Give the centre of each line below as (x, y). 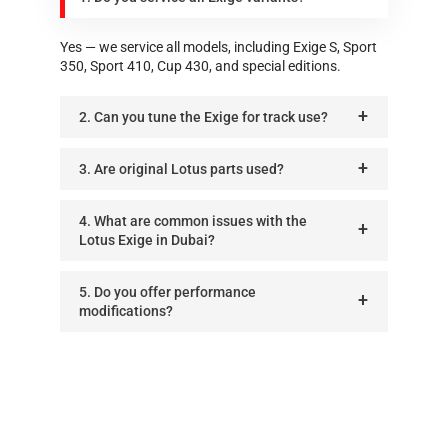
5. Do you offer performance (167, 291)
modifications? (126, 310)
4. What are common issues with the (193, 220)
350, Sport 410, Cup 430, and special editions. (200, 65)
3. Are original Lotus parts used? (181, 168)
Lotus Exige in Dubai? (147, 239)
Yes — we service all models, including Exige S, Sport (218, 46)
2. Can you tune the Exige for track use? (203, 116)
